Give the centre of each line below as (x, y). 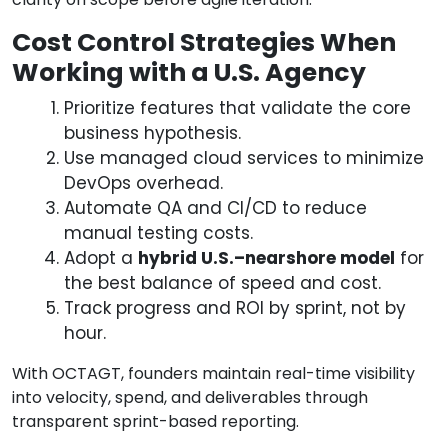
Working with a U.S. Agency (189, 73)
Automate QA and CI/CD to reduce (215, 208)
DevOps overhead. (143, 183)
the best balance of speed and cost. (222, 283)
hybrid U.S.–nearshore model (266, 258)
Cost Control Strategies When (204, 43)
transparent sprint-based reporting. (155, 422)
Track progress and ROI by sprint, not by (235, 308)
